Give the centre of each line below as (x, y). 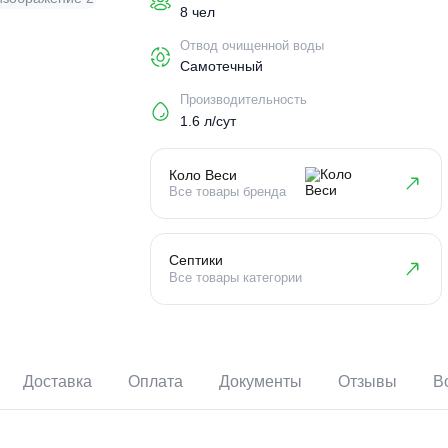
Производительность (321, 161)
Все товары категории (311, 358)
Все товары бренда (302, 263)
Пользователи (298, 40)
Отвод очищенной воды (330, 100)
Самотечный (296, 123)
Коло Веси (275, 243)
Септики (267, 338)
